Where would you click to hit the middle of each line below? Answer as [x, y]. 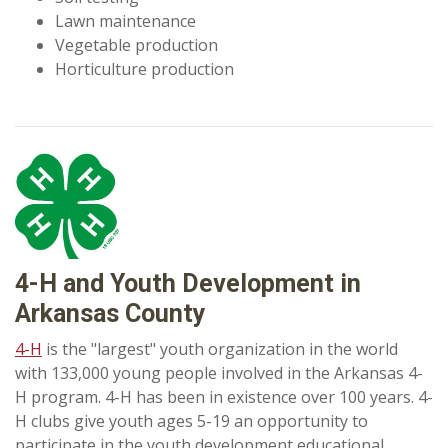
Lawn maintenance [125, 21]
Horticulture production [144, 69]
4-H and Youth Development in [188, 284]
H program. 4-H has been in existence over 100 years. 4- [224, 397]
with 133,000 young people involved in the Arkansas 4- [219, 373]
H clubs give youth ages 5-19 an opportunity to [191, 421]
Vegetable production [136, 45]
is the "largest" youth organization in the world [220, 349]
